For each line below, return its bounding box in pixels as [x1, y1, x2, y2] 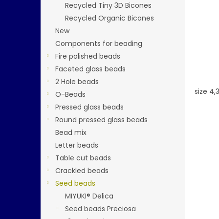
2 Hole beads [55, 77, 99, 87]
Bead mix [55, 128, 87, 137]
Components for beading [55, 39, 142, 48]
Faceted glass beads [55, 64, 126, 74]
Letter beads [55, 140, 98, 150]
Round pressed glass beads [55, 115, 148, 125]
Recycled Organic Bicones [65, 13, 154, 23]
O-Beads [55, 89, 86, 99]
